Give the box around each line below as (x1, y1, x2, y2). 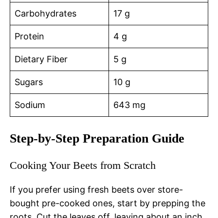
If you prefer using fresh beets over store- (10, 184, 183, 195)
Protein (15, 31, 44, 42)
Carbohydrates (15, 8, 76, 19)
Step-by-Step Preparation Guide (10, 131, 184, 146)
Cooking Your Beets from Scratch (10, 159, 156, 172)
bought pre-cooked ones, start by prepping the (10, 198, 205, 209)
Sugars (15, 77, 43, 88)
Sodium (15, 100, 45, 110)
